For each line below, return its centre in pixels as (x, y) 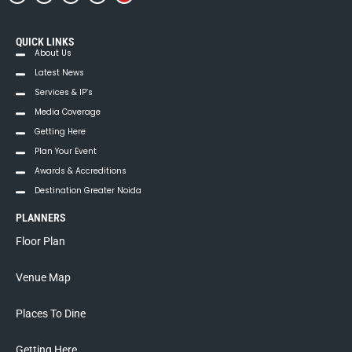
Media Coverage (68, 112)
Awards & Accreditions (81, 170)
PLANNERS (40, 217)
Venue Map (43, 277)
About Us (53, 53)
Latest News (59, 72)
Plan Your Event (66, 151)
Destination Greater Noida (88, 190)
